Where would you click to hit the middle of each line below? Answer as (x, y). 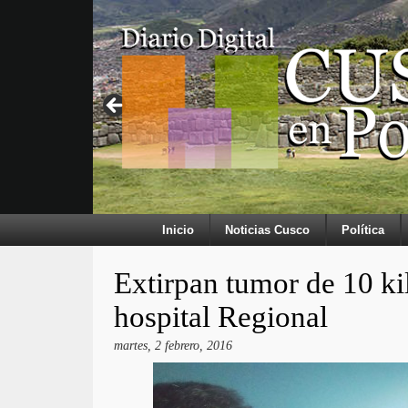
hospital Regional (220, 316)
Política (363, 230)
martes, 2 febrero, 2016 (173, 345)
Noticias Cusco (267, 230)
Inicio (178, 230)
